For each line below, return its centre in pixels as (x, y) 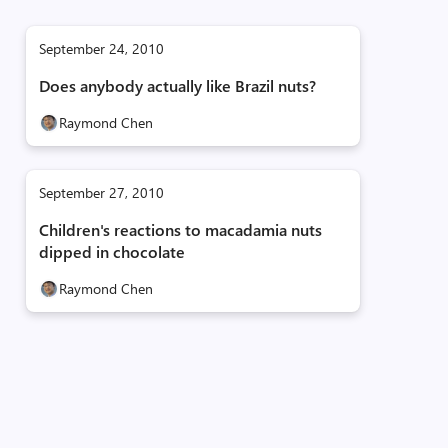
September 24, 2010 (101, 48)
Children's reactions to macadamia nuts (180, 229)
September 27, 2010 (101, 192)
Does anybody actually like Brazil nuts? (177, 85)
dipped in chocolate (111, 251)
